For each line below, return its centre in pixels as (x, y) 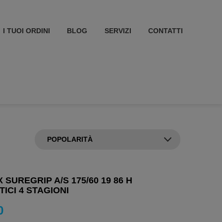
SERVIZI (118, 30)
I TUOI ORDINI (26, 30)
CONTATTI (166, 30)
